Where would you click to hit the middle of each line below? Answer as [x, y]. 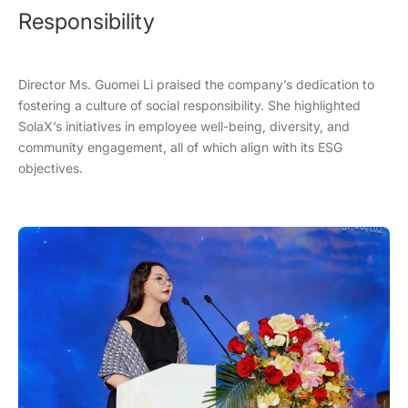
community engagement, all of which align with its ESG [180, 147]
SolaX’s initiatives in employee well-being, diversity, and [184, 126]
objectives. [51, 168]
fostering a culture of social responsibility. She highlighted [189, 105]
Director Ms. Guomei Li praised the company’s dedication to [196, 84]
